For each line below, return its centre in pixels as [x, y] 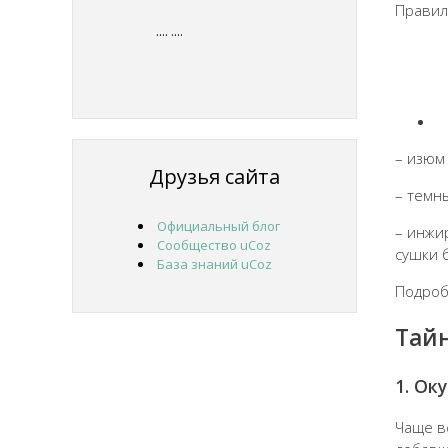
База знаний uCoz [214, 264]
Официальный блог [218, 226]
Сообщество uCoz [214, 245]
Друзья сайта [214, 177]
